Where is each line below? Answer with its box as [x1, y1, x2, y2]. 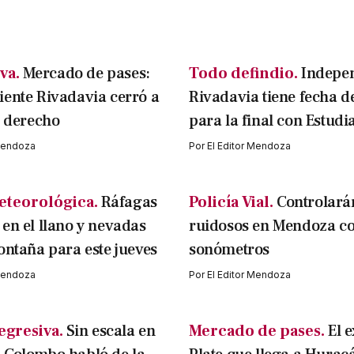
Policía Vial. [189, 192, 273, 213]
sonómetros [189, 239, 269, 261]
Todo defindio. [189, 63, 298, 85]
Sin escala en [66, 321, 156, 342]
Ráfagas [100, 192, 157, 213]
